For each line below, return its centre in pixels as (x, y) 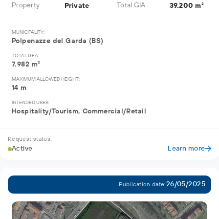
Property (26, 5)
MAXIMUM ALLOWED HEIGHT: (46, 79)
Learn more (186, 149)
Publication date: (142, 184)
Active (22, 149)
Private (77, 6)
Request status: (30, 139)
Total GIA (131, 5)
